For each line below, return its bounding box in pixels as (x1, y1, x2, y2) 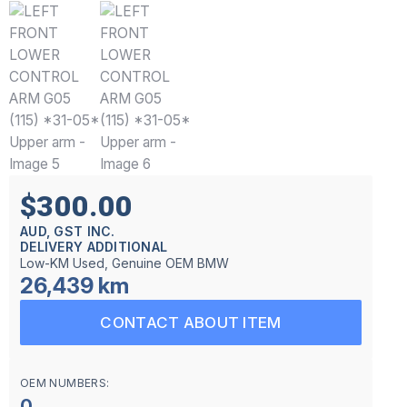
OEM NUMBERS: (20, 376, 110, 390)
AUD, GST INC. (20, 223, 115, 239)
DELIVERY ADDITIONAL (20, 239, 168, 254)
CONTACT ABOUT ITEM (100, 313, 282, 332)
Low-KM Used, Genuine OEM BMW (20, 255, 229, 271)
